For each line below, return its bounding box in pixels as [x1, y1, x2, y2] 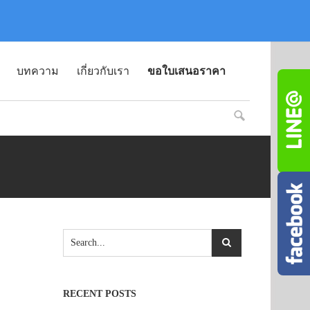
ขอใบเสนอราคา [147, 65, 226, 77]
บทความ [17, 65, 59, 77]
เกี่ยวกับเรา [77, 65, 129, 77]
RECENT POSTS [63, 289, 136, 299]
